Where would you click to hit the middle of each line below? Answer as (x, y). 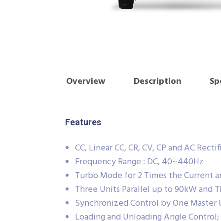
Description (157, 81)
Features (83, 122)
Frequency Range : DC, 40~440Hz (139, 162)
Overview (86, 81)
